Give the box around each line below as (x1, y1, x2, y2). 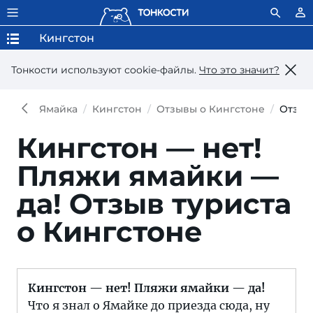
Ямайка (39, 103, 78, 115)
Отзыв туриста (69, 187, 291, 221)
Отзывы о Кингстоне (156, 103, 265, 115)
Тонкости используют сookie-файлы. (11, 63, 199, 76)
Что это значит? (199, 63, 279, 76)
